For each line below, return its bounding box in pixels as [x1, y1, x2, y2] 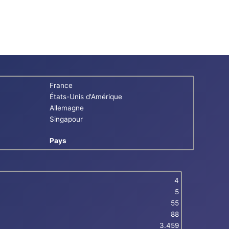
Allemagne [49, 104, 84, 112]
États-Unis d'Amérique [49, 93, 122, 101]
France [49, 81, 73, 90]
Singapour [49, 115, 83, 124]
